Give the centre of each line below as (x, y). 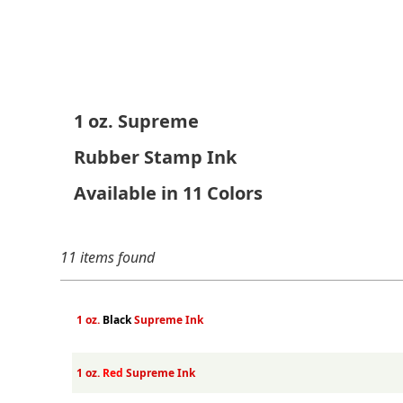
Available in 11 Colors (169, 193)
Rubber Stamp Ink (156, 157)
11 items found (108, 257)
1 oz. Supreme (137, 121)
